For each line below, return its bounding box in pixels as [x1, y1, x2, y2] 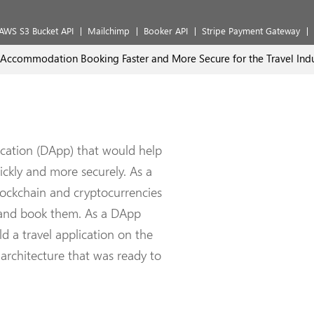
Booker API [144, 25, 188, 36]
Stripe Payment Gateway [202, 25, 300, 36]
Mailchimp [88, 25, 130, 36]
